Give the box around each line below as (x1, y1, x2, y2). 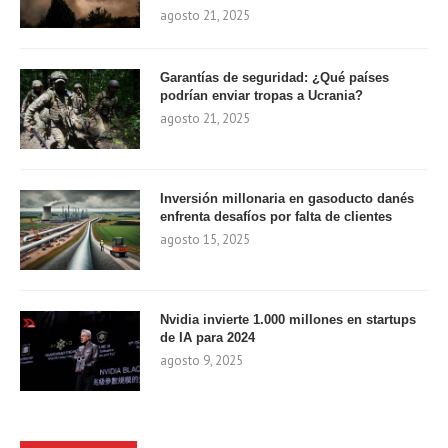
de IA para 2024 (160, 329, 255, 345)
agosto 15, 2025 (160, 230, 250, 248)
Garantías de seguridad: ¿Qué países (160, 69, 389, 85)
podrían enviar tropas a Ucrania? (160, 87, 363, 103)
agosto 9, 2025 (160, 351, 243, 369)
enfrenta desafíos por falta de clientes (160, 208, 392, 224)
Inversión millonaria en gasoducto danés (160, 190, 414, 206)
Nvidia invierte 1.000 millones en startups (160, 311, 416, 327)
